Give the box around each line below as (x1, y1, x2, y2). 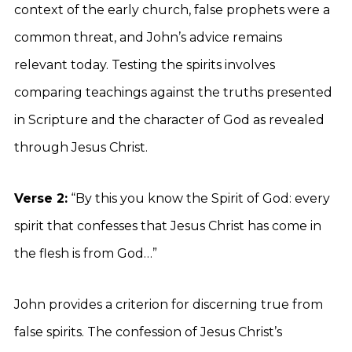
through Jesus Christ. (14, 140, 148, 155)
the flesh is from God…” (14, 246, 157, 261)
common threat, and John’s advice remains (14, 30, 282, 45)
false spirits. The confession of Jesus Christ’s (14, 324, 282, 339)
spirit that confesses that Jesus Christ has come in (14, 218, 321, 233)
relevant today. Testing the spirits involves (14, 57, 275, 72)
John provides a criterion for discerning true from (14, 297, 323, 312)
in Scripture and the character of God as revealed (14, 112, 324, 127)
